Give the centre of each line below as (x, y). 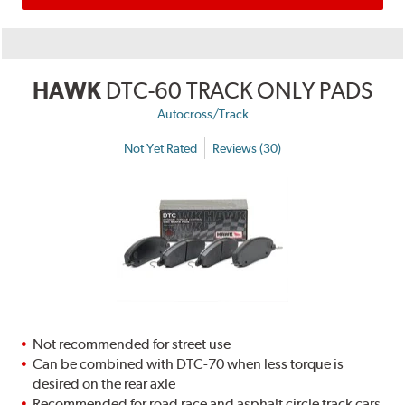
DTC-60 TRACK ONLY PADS (239, 91)
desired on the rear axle (104, 384)
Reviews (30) (247, 148)
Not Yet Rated (160, 148)
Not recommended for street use (132, 344)
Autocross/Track (202, 114)
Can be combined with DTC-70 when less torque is (188, 364)
